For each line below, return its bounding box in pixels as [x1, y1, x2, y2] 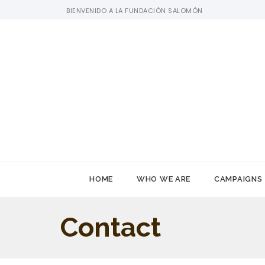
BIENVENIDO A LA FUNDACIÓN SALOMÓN [66, 6, 203, 15]
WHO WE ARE [137, 174, 191, 183]
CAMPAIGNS [214, 174, 263, 183]
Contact [60, 212, 161, 244]
